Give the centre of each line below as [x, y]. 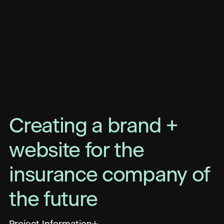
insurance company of [109, 175]
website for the [76, 151]
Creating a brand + [93, 126]
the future [53, 200]
